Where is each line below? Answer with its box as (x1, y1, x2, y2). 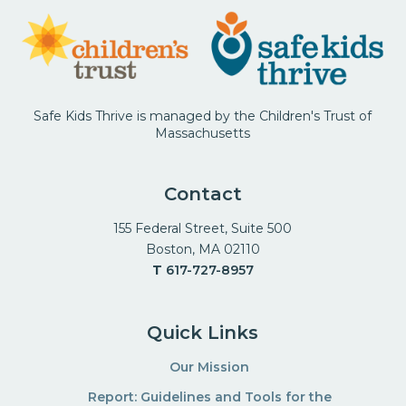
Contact (163, 183, 242, 206)
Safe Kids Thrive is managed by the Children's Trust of (34, 108, 372, 125)
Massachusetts (155, 125, 251, 142)
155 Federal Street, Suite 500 (113, 220, 293, 237)
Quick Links (147, 322, 259, 344)
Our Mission (169, 359, 250, 376)
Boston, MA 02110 (145, 241, 260, 258)
